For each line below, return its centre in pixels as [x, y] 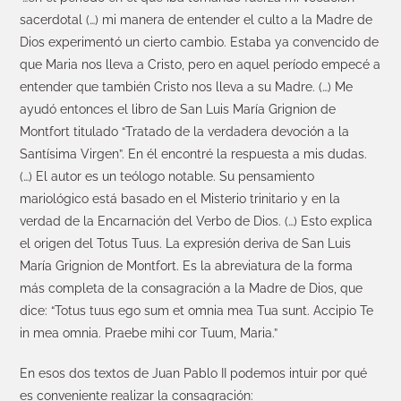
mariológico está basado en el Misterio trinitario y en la [180, 198]
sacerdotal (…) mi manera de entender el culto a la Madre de [196, 19]
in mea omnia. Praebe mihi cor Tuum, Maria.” [149, 333]
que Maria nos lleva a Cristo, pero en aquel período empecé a [200, 64]
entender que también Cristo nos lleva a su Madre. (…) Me [187, 86]
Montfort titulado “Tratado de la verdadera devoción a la [185, 131]
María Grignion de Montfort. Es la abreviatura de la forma [187, 265]
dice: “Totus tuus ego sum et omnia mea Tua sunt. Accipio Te [197, 310]
